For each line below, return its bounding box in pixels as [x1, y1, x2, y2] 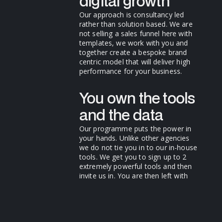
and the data [79, 104, 164, 125]
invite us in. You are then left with [79, 170, 188, 180]
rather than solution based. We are [79, 19, 193, 29]
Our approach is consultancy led [79, 10, 184, 20]
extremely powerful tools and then [79, 161, 192, 171]
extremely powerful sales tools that [79, 180, 195, 190]
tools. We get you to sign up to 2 [79, 152, 187, 162]
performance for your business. [79, 66, 182, 76]
